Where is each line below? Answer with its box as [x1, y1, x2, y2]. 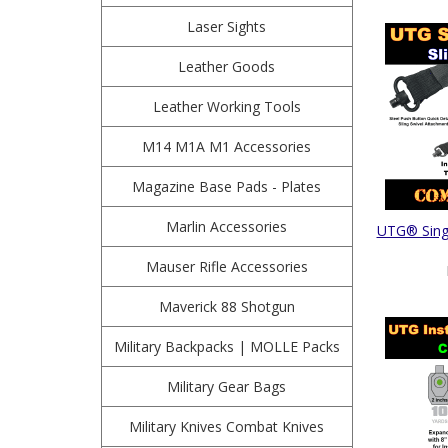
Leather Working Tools [152, 97, 301, 116]
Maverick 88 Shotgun [158, 297, 295, 316]
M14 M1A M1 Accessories [142, 137, 312, 156]
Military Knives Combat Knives [129, 417, 325, 436]
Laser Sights [187, 17, 267, 36]
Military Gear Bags [167, 377, 287, 396]
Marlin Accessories [166, 217, 288, 236]
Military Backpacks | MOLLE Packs [113, 337, 340, 356]
